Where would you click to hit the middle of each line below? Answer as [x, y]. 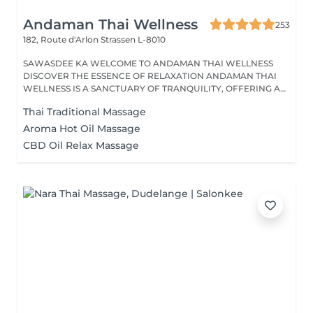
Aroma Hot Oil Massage [82, 129]
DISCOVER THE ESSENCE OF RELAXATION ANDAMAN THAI [150, 76]
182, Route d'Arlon [62, 39]
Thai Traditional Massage [85, 112]
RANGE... [42, 101]
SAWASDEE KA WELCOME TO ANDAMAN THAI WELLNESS [148, 63]
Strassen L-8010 [133, 39]
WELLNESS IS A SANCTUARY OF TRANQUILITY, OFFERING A [152, 88]
